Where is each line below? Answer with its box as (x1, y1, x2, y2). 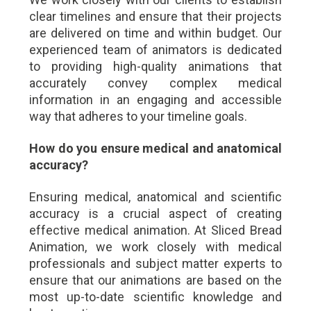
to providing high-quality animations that (29, 59, 282, 74)
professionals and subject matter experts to (29, 256, 282, 271)
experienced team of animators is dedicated (29, 42, 282, 58)
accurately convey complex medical (29, 76, 282, 91)
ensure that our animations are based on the (29, 273, 282, 288)
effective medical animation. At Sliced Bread (29, 223, 282, 238)
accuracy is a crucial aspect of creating (29, 206, 282, 221)
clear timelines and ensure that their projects (29, 9, 282, 24)
